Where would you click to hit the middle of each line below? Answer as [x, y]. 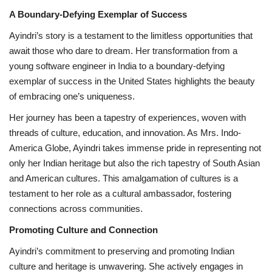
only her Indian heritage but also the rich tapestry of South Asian [134, 163]
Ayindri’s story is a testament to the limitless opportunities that [131, 35]
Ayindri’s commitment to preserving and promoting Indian [122, 251]
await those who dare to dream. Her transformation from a [123, 50]
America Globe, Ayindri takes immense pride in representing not [135, 148]
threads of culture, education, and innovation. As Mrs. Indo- [125, 132]
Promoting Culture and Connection [83, 229]
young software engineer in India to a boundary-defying [117, 66]
